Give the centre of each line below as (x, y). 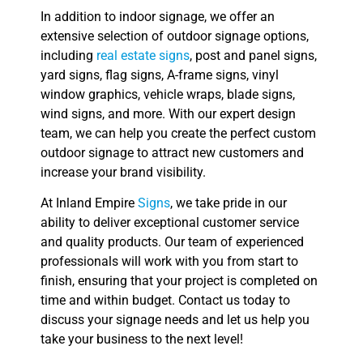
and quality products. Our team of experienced (172, 242)
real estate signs (143, 55)
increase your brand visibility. (123, 172)
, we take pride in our (228, 203)
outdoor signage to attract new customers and (172, 152)
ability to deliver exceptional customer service (170, 223)
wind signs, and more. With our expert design (168, 113)
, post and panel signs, (253, 55)
